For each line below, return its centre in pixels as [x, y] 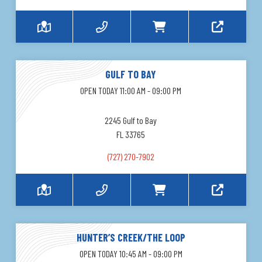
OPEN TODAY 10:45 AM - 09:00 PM [131, 254]
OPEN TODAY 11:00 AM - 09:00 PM [131, 91]
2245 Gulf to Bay [131, 120]
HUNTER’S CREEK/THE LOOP [131, 238]
